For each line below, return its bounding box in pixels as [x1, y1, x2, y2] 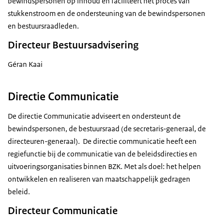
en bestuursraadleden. [8, 21, 79, 31]
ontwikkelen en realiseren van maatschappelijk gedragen [8, 174, 190, 184]
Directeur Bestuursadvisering [8, 39, 139, 52]
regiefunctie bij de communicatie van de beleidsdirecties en [8, 149, 197, 159]
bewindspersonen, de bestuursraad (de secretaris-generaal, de [8, 124, 206, 134]
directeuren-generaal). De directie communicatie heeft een [8, 137, 197, 146]
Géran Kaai [8, 60, 43, 69]
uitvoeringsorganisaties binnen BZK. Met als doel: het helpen [8, 162, 201, 171]
